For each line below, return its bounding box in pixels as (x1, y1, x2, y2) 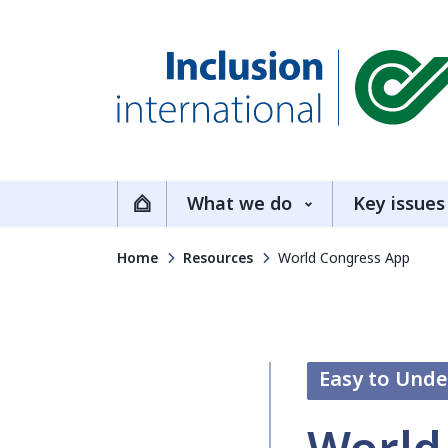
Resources (183, 248, 253, 268)
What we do (187, 191, 292, 217)
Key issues (353, 191, 445, 217)
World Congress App (278, 248, 410, 268)
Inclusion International (116, 125, 357, 157)
